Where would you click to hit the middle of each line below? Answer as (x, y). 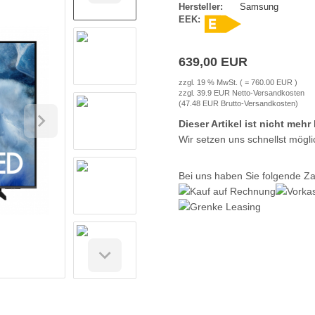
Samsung (259, 7)
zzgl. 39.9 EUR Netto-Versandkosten (242, 93)
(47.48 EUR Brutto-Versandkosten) (238, 103)
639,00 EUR (213, 62)
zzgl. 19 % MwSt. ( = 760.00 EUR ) (238, 82)
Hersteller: (201, 7)
